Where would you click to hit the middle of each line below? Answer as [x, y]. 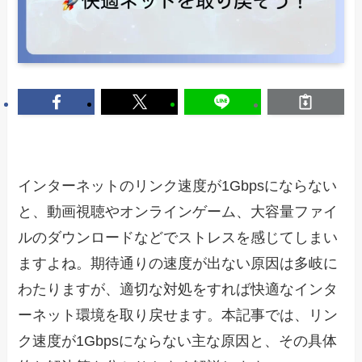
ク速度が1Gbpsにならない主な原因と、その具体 [178, 341]
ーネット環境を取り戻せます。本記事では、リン [178, 316]
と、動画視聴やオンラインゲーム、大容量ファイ [178, 212]
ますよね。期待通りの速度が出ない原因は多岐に [178, 264]
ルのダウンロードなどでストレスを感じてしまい [178, 238]
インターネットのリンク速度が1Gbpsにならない [178, 186]
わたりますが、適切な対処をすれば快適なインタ [178, 290]
